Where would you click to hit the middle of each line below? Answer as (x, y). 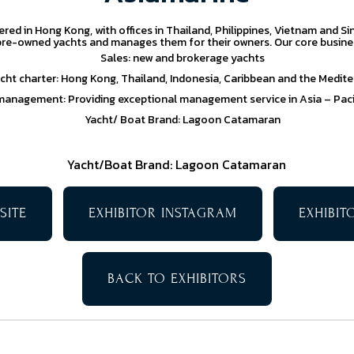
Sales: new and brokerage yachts (182, 58)
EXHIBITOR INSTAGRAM (162, 213)
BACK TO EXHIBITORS (177, 279)
